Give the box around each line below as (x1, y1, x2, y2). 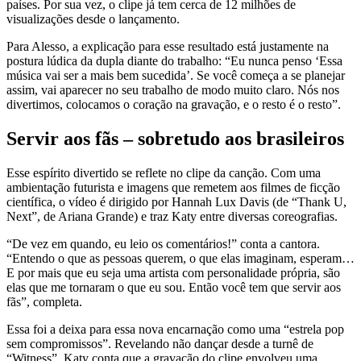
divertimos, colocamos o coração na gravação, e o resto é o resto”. (6, 97, 341, 111)
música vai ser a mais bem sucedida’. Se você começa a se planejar (6, 68, 345, 82)
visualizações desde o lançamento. (6, 11, 180, 26)
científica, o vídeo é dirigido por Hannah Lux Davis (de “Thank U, (6, 194, 346, 209)
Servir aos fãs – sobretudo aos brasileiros (6, 127, 344, 149)
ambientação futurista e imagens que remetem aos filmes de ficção (6, 180, 340, 194)
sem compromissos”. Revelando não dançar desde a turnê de (6, 336, 313, 351)
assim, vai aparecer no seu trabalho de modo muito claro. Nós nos (6, 82, 339, 97)
